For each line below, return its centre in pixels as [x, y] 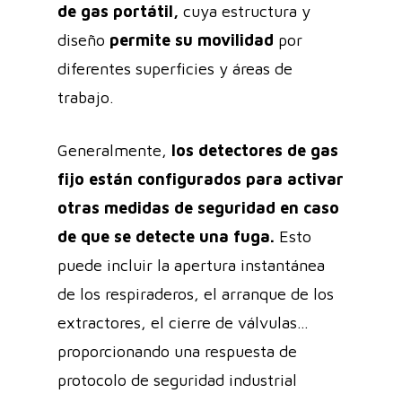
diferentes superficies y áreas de [175, 68]
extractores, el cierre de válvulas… [183, 322]
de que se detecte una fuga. [166, 236]
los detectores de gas [255, 150]
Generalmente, [114, 150]
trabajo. [88, 97]
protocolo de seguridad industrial [177, 380]
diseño [83, 39]
